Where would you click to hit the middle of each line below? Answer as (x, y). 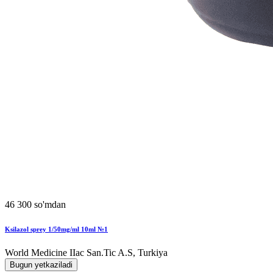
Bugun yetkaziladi (41, 265)
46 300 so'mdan (35, 204)
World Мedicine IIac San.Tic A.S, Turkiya (86, 253)
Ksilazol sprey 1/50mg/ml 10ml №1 (56, 229)
